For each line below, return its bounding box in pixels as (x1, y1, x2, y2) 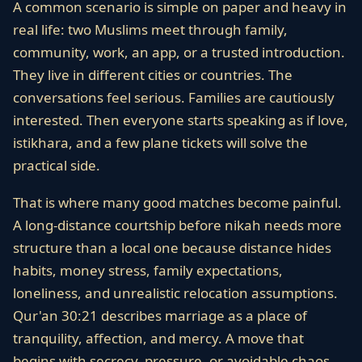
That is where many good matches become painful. (13, 193, 342, 212)
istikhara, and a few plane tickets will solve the (13, 133, 308, 152)
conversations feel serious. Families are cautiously (13, 88, 335, 107)
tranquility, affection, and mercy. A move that (13, 329, 304, 347)
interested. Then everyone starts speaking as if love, (13, 111, 348, 129)
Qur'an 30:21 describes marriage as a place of (13, 306, 307, 325)
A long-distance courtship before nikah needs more (13, 216, 342, 234)
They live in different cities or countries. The (13, 65, 293, 84)
